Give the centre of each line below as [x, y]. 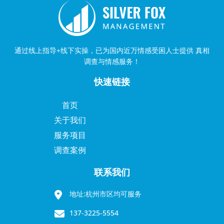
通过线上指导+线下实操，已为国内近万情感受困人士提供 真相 [112, 50]
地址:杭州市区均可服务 [105, 193]
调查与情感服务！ [112, 61]
